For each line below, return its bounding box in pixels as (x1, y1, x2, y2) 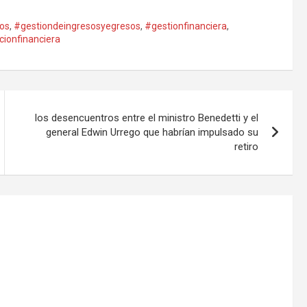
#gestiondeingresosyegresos (14, 21, 140, 32)
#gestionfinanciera (145, 21, 227, 32)
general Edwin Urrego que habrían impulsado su (46, 126, 259, 139)
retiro (234, 140, 259, 153)
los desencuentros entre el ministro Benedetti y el (35, 112, 259, 125)
